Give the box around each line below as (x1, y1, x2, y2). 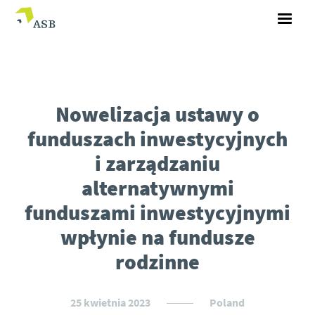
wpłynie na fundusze (60, 224, 255, 250)
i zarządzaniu (95, 150, 220, 176)
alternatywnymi (81, 174, 234, 201)
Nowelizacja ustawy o (56, 101, 259, 127)
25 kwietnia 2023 (70, 295, 153, 309)
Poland (210, 295, 245, 309)
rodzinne (115, 248, 200, 275)
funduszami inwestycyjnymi (25, 199, 290, 226)
